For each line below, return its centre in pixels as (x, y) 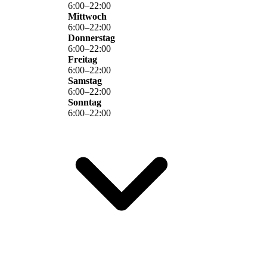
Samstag (85, 81)
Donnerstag (91, 38)
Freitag (83, 60)
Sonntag (85, 103)
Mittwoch (87, 17)
